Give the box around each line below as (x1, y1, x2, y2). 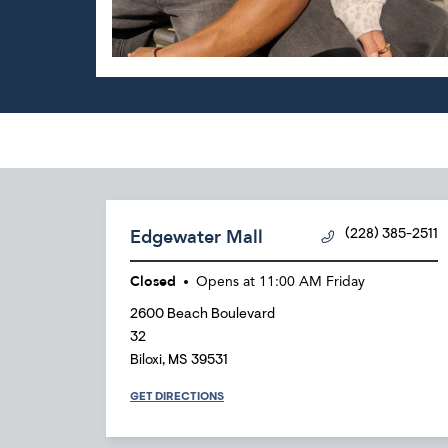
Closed (130, 272, 176, 291)
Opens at (196, 275, 255, 289)
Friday (326, 275, 365, 289)
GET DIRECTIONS (130, 391, 224, 403)
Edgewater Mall (130, 225, 263, 250)
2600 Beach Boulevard (130, 308, 275, 322)
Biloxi (130, 354, 162, 368)
